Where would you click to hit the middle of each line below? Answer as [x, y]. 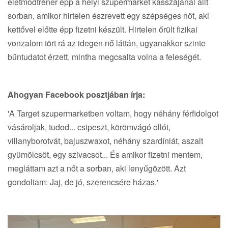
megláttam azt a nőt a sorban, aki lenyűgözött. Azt [97, 168]
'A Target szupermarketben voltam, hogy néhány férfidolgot [113, 113]
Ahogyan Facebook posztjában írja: [76, 94]
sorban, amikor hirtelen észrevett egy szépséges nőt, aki [108, 15]
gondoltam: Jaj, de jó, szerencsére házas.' [83, 182]
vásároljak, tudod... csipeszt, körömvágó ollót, [89, 127]
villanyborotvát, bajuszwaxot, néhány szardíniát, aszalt [105, 140]
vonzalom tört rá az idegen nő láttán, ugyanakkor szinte [107, 43]
